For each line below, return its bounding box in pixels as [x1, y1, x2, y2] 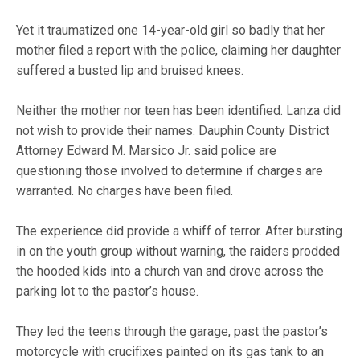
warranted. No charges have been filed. [16, 183, 234, 198]
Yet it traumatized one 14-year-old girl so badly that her [16, 22, 325, 38]
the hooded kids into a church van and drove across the [16, 264, 325, 279]
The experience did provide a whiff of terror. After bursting [16, 223, 343, 239]
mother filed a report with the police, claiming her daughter [16, 43, 342, 58]
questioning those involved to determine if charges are [16, 163, 324, 178]
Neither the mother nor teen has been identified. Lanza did [16, 103, 342, 118]
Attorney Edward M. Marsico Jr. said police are [16, 143, 277, 158]
